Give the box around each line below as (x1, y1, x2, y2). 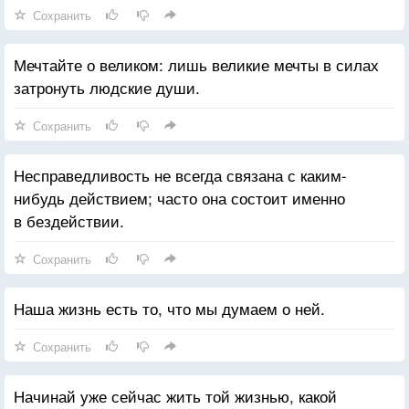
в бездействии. (14, 208, 124, 232)
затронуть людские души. (14, 75, 200, 99)
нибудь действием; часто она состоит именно (14, 185, 345, 209)
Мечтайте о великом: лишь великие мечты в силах (14, 52, 379, 76)
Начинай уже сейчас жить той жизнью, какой (14, 383, 337, 407)
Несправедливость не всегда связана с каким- (14, 163, 347, 186)
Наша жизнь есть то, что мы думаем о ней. (14, 296, 325, 320)
